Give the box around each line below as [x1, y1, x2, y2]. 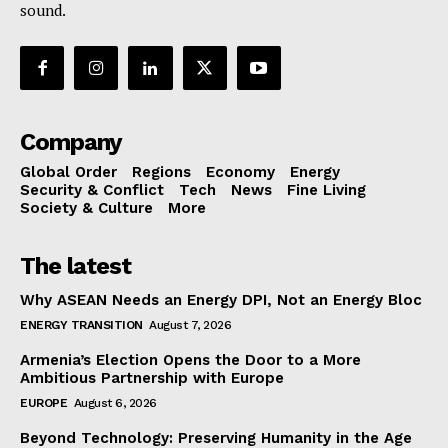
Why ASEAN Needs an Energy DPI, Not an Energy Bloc [20, 291, 422, 310]
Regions [132, 163, 191, 182]
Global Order [20, 163, 117, 182]
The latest [20, 252, 131, 281]
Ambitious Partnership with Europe [20, 369, 284, 388]
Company [20, 128, 122, 157]
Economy [206, 163, 275, 182]
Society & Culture [20, 199, 153, 218]
